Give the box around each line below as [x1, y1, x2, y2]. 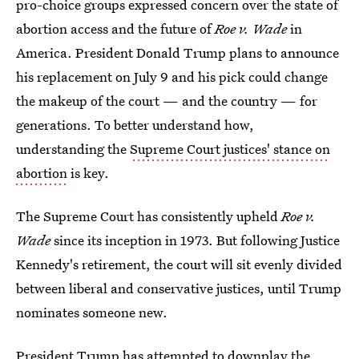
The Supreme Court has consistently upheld [16, 207, 281, 225]
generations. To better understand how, [16, 115, 254, 134]
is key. [67, 163, 109, 182]
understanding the [16, 139, 130, 158]
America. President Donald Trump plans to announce [16, 43, 339, 62]
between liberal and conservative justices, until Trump [16, 279, 341, 297]
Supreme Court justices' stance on [130, 139, 330, 158]
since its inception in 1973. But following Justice [54, 231, 340, 249]
